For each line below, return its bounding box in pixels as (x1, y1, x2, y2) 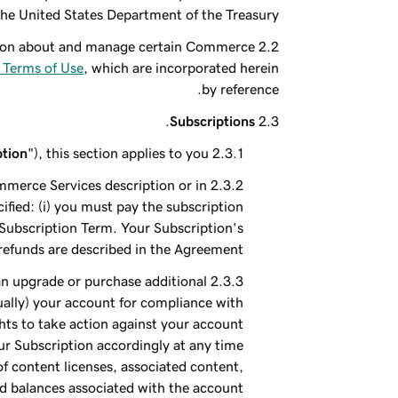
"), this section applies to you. (28, 146, 210, 160)
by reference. (202, 82, 280, 96)
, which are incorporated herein (84, 60, 280, 75)
